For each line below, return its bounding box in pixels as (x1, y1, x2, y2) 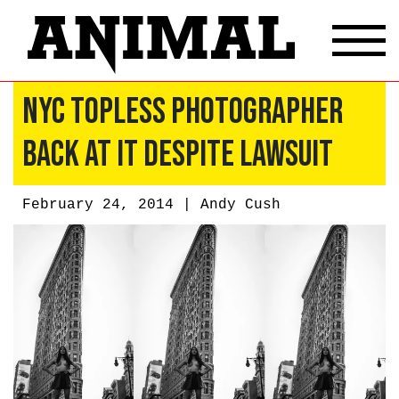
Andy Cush (200, 196, 281, 213)
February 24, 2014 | (22, 196, 200, 213)
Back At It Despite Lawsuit (22, 133, 333, 176)
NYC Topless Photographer (22, 90, 343, 134)
